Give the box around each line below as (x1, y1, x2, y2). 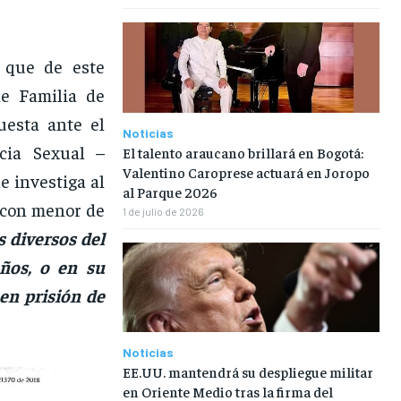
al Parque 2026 (122, 182, 218, 200)
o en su (30, 254, 105, 277)
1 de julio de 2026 (122, 204, 204, 218)
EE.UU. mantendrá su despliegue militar (122, 363, 373, 381)
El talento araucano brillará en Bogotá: (122, 142, 363, 161)
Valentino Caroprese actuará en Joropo (122, 162, 370, 181)
